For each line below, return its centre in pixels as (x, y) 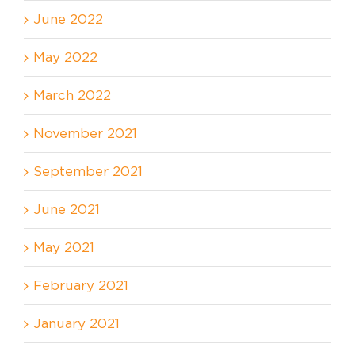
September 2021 (88, 171)
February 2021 (81, 285)
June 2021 (67, 209)
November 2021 (85, 133)
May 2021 (64, 247)
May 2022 (65, 57)
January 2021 (76, 323)
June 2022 (68, 19)
